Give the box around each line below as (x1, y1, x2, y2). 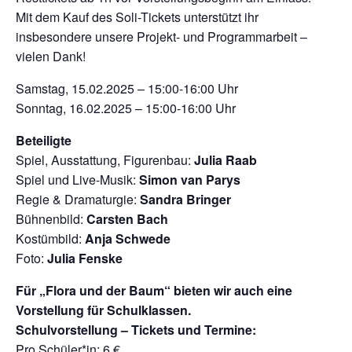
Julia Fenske (47, 248, 123, 267)
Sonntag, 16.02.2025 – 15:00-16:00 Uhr (16, 98, 236, 117)
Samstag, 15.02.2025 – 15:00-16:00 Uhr (16, 79, 238, 97)
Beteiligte (16, 130, 71, 149)
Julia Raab (194, 150, 257, 169)
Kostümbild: (16, 229, 85, 247)
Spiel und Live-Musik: (16, 170, 139, 189)
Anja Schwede (85, 229, 170, 247)
